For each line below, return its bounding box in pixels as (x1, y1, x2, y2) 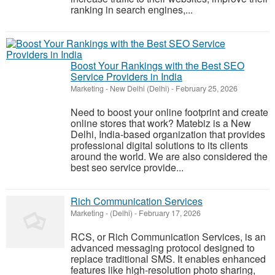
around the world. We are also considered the (71, 149, 268, 163)
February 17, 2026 (137, 207, 201, 219)
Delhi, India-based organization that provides (71, 127, 265, 141)
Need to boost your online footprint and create (71, 105, 268, 119)
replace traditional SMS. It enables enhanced (71, 252, 266, 266)
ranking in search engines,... (71, 2, 193, 17)
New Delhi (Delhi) (110, 83, 169, 94)
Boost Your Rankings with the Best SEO (71, 58, 244, 72)
